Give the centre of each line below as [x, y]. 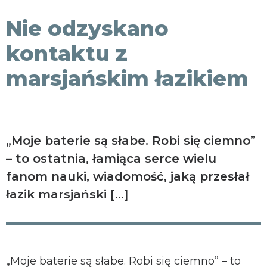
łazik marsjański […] [67, 194]
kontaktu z [67, 53]
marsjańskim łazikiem [127, 78]
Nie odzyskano [87, 28]
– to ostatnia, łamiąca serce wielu [111, 159]
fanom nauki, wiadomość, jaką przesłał [128, 176]
